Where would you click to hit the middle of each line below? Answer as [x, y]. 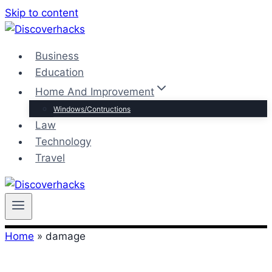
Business [57, 56]
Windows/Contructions [92, 109]
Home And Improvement [95, 92]
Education [60, 72]
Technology [63, 141]
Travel [50, 158]
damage [66, 236]
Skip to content [42, 13]
